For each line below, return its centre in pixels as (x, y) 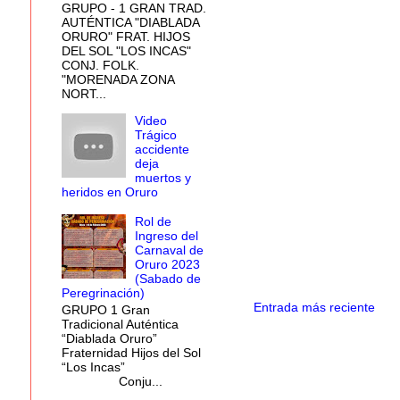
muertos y (163, 178)
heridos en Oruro (109, 192)
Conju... (112, 381)
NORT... (83, 94)
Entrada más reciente (314, 307)
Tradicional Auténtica (120, 324)
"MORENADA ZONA (117, 80)
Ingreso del (167, 235)
